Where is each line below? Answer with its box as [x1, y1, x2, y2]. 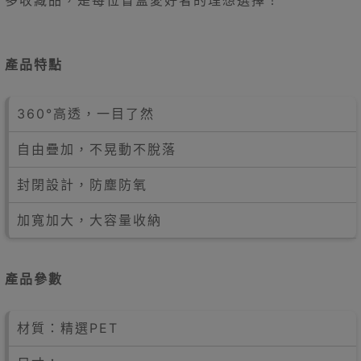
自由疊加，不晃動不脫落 [17, 141, 176, 158]
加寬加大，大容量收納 [17, 212, 162, 229]
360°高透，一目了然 [17, 106, 155, 122]
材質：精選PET [17, 320, 118, 337]
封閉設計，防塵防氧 [17, 176, 147, 193]
